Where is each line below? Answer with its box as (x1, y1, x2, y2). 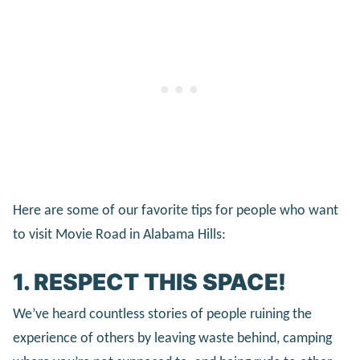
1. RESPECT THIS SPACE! (13, 268, 286, 297)
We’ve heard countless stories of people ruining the (13, 307, 312, 323)
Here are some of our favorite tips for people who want (13, 203, 338, 219)
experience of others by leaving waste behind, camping (13, 331, 332, 347)
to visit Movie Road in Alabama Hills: (13, 227, 226, 243)
